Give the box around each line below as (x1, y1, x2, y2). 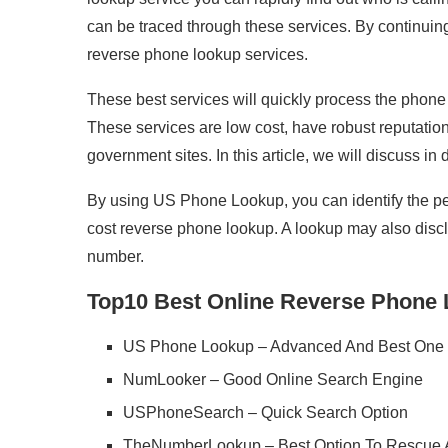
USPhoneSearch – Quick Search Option (123, 404, 408, 421)
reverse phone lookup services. (87, 46, 308, 63)
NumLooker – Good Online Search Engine (123, 371, 423, 388)
